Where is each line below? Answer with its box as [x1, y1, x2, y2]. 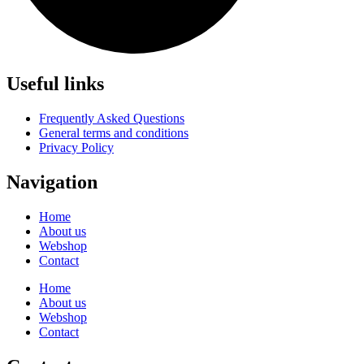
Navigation [6, 171, 97, 193]
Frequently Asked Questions [39, 110, 184, 125]
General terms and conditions [39, 125, 188, 140]
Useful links [6, 73, 104, 94]
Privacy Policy [39, 140, 114, 154]
